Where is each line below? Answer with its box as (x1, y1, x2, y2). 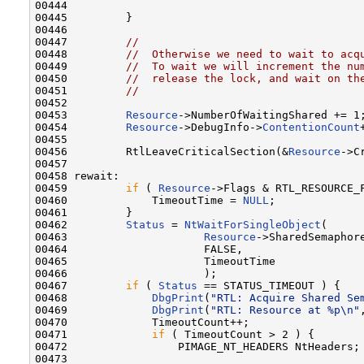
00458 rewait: (35, 169, 119, 182)
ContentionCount (262, 120, 360, 133)
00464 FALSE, (35, 242, 243, 255)
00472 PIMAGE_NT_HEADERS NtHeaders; (35, 340, 360, 353)
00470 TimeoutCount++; (35, 315, 249, 328)
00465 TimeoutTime (35, 254, 275, 267)
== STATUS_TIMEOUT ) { (197, 279, 340, 292)
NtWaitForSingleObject (184, 218, 321, 231)
